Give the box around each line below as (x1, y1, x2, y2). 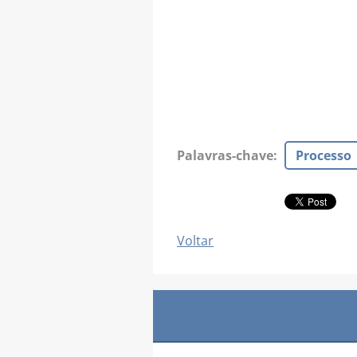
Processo (296, 146, 351, 164)
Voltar (177, 231, 214, 249)
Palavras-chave (177, 146, 273, 164)
